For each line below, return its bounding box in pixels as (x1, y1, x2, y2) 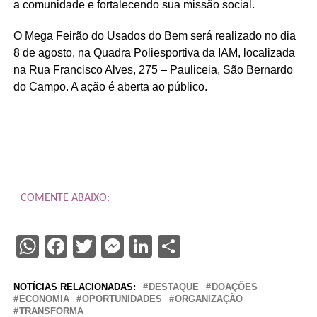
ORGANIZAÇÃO (174, 294, 243, 305)
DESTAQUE (148, 282, 199, 293)
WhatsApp (38, 233, 141, 260)
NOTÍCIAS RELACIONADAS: (13, 282, 136, 293)
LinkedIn (151, 233, 235, 260)
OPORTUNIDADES (81, 294, 162, 305)
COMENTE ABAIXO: (20, 192, 110, 204)
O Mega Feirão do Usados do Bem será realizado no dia (13, 30, 296, 42)
